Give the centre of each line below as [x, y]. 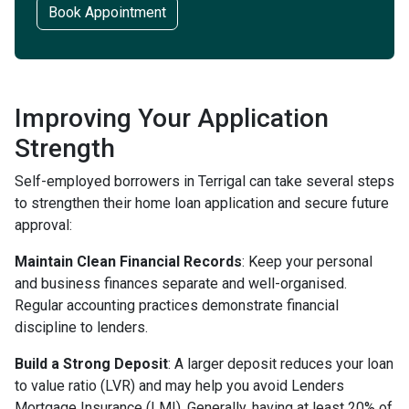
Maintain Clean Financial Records [128, 262]
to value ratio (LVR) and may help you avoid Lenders [179, 386]
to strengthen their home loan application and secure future [202, 203]
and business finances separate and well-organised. [181, 283]
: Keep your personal [307, 262]
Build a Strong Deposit [91, 364]
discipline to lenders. [81, 327]
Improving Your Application [172, 118]
